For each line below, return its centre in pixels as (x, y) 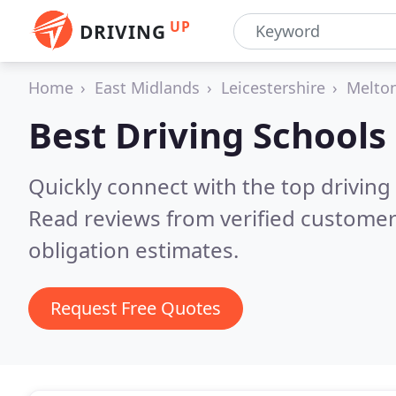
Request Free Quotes (136, 308)
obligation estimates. (133, 250)
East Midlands (147, 88)
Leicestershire (273, 88)
